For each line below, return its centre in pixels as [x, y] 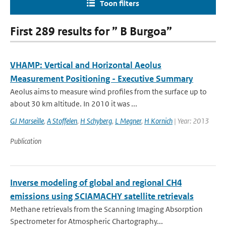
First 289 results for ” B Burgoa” [91, 32]
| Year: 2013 [191, 121]
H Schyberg [96, 121]
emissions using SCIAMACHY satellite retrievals [102, 196]
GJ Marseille [27, 121]
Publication [26, 141]
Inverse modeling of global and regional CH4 [96, 183]
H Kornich [158, 121]
